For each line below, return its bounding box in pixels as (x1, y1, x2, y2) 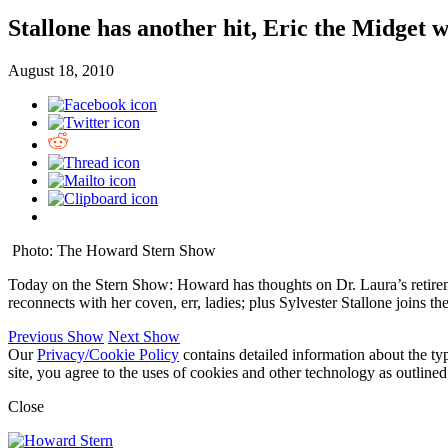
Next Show (108, 328, 180, 346)
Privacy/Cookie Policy (37, 346, 179, 364)
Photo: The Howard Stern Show (12, 242, 216, 260)
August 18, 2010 (8, 62, 114, 80)
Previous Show (8, 328, 104, 346)
